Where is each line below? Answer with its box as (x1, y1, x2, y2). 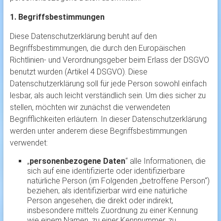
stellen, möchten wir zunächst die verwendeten (9, 103, 170, 112)
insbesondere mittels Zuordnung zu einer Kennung (27, 206, 198, 216)
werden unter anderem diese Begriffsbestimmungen (9, 126, 187, 136)
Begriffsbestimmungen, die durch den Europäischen (9, 43, 185, 53)
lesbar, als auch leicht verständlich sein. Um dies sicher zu (9, 91, 206, 101)
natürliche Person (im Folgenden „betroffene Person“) (27, 176, 210, 186)
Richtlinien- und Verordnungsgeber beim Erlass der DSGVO (9, 55, 209, 65)
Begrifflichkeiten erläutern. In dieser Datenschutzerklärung (9, 114, 207, 124)
